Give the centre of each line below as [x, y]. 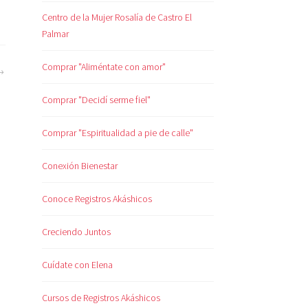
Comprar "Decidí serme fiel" [96, 100]
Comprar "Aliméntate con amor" [104, 67]
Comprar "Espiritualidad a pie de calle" [118, 133]
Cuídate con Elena [77, 265]
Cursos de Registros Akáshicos [101, 298]
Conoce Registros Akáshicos [97, 199]
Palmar [55, 34]
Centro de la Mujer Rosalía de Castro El [117, 18]
